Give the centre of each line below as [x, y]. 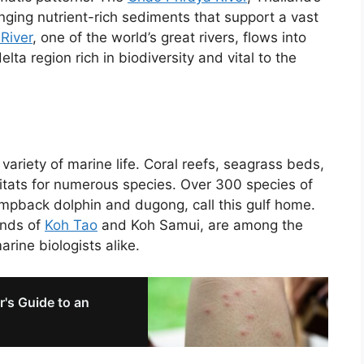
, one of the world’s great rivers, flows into [169, 37]
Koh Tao [71, 225]
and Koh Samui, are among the [200, 225]
